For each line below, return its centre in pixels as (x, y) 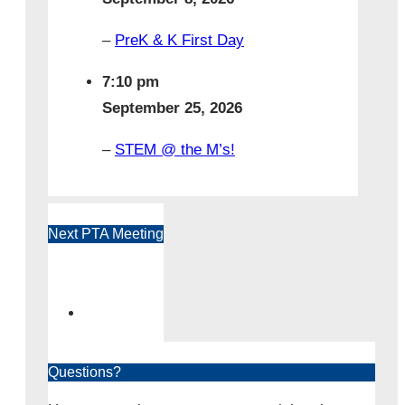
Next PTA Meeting (105, 234)
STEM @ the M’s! (174, 150)
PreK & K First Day (179, 41)
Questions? (84, 372)
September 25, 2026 (172, 108)
